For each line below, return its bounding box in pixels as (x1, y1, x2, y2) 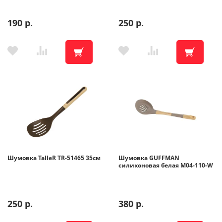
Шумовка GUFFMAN (118, 154, 179, 162)
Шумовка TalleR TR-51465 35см (7, 154, 101, 162)
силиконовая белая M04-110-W (118, 161, 213, 169)
